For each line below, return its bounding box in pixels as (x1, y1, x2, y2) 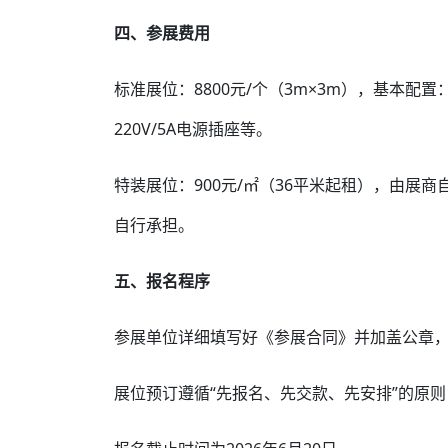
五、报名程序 (114, 270, 210, 292)
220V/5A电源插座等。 (114, 118, 272, 140)
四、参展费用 (114, 22, 210, 44)
